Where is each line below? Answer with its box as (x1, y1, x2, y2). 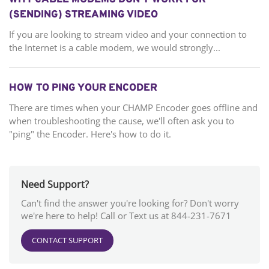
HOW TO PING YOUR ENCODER (9, 82, 157, 95)
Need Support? (21, 178, 89, 192)
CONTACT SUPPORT (32, 235, 103, 246)
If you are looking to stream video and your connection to (9, 28, 247, 41)
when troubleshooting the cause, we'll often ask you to (9, 115, 234, 127)
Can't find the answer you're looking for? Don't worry (21, 197, 239, 210)
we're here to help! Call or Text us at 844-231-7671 (21, 210, 231, 222)
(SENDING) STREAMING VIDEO (9, 8, 158, 22)
